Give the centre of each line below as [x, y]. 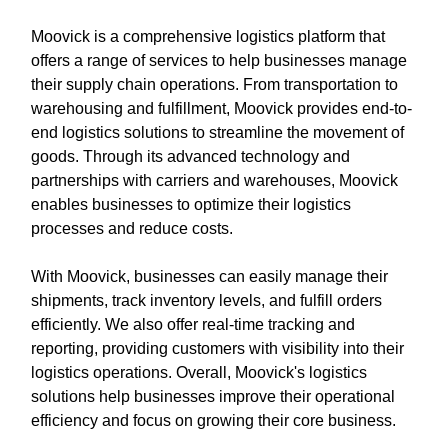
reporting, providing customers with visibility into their [217, 348]
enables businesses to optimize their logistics [191, 204]
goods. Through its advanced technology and [190, 156]
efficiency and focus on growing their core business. [213, 420]
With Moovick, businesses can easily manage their [209, 276]
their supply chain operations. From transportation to [214, 84]
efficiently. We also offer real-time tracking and [193, 324]
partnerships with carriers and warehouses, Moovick [214, 180]
